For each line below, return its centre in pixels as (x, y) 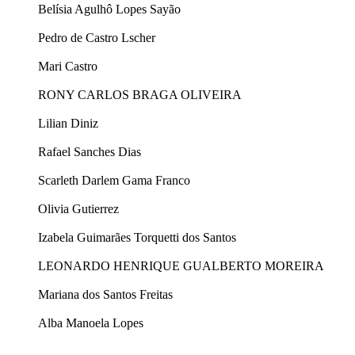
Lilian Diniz (68, 124)
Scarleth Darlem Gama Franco (114, 181)
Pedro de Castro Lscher (97, 38)
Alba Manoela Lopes (91, 323)
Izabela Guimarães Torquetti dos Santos (137, 238)
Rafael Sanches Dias (90, 152)
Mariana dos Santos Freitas (105, 295)
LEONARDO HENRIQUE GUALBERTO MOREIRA (181, 266)
